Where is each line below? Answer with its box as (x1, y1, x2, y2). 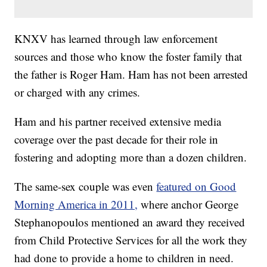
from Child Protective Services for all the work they (14, 232, 248, 248)
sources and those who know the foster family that (14, 49, 243, 64)
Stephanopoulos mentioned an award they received (14, 215, 246, 230)
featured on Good (156, 179, 237, 194)
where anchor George (141, 197, 239, 212)
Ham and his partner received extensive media (14, 114, 222, 129)
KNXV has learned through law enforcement (14, 31, 218, 46)
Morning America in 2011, (14, 197, 138, 212)
